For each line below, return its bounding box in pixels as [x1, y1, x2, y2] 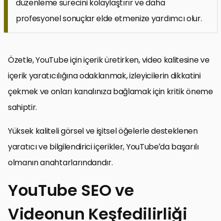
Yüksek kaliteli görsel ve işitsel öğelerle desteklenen [8, 125, 198, 137]
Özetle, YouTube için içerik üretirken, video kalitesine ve [8, 54, 210, 66]
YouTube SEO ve [8, 179, 134, 201]
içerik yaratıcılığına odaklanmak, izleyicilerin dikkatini [8, 70, 201, 81]
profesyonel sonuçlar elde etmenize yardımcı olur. [16, 12, 202, 24]
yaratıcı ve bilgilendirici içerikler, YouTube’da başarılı [8, 141, 199, 152]
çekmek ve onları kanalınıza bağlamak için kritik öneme [8, 85, 213, 97]
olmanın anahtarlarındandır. [8, 156, 113, 168]
